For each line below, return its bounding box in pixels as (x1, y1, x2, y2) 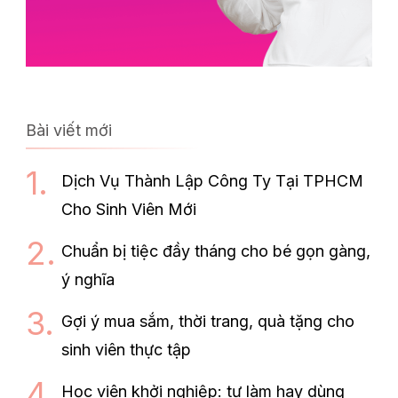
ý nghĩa (61, 270, 115, 290)
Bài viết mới (26, 121, 112, 140)
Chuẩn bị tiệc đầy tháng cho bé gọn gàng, (61, 242, 370, 261)
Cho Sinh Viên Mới (61, 200, 196, 219)
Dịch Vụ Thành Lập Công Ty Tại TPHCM (61, 171, 363, 191)
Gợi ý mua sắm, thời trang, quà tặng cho (61, 312, 354, 331)
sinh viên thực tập (61, 340, 191, 360)
